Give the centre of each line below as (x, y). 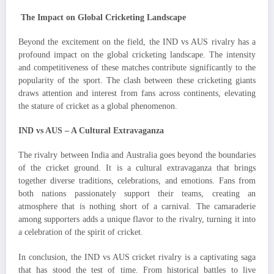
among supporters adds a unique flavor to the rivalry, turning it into (137, 220)
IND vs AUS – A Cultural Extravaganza (91, 131)
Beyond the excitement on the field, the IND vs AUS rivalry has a (137, 42)
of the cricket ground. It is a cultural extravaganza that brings (137, 168)
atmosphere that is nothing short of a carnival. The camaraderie (137, 207)
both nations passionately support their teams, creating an (137, 194)
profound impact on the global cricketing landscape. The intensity (137, 55)
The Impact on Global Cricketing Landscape (102, 17)
